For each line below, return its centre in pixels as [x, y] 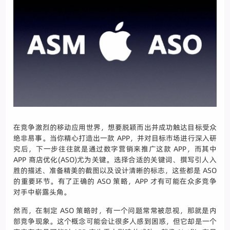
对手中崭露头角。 [42, 192]
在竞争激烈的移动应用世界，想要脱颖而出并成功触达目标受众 [115, 128]
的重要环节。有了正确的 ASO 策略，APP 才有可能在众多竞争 [115, 181]
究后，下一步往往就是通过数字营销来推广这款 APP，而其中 [115, 149]
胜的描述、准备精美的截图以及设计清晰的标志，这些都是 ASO [115, 171]
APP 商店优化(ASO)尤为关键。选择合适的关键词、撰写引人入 [115, 160]
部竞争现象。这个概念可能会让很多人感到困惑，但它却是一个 [115, 222]
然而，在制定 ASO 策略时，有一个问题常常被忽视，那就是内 [115, 211]
